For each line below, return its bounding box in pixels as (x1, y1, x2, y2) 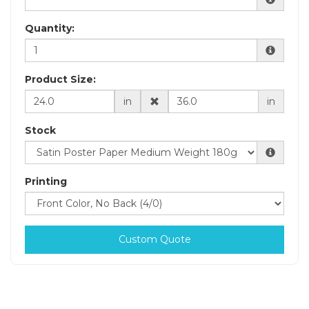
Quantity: (25, 21, 74, 34)
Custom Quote (118, 232, 191, 246)
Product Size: (25, 72, 96, 86)
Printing (25, 175, 67, 188)
